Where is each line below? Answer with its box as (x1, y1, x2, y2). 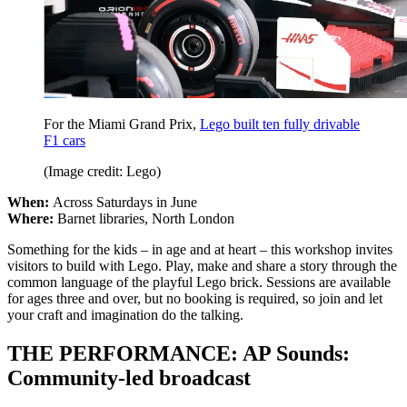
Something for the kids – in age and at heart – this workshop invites (7, 241, 392, 257)
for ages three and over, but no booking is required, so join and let (7, 290, 382, 306)
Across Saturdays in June (53, 194, 197, 210)
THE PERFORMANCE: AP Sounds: (7, 341, 350, 365)
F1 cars (44, 132, 85, 148)
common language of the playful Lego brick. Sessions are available (7, 273, 391, 290)
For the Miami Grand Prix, (44, 115, 200, 132)
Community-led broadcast (7, 365, 251, 390)
